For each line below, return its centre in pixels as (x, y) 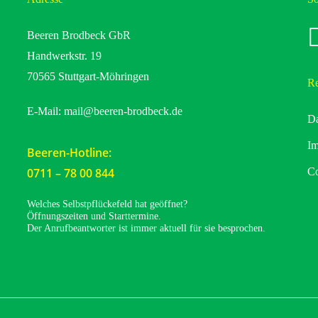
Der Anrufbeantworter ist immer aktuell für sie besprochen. (146, 228)
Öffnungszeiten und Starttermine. (94, 216)
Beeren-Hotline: (69, 153)
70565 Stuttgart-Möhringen (88, 77)
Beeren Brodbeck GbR (78, 35)
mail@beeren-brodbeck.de (123, 111)
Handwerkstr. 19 (64, 56)
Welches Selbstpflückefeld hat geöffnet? (107, 204)
